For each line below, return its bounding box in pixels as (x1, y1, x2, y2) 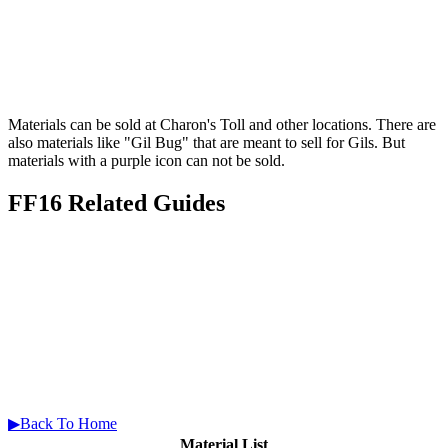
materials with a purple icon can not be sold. (8, 151, 285, 169)
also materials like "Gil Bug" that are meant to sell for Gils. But (8, 133, 405, 151)
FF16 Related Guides (8, 189, 225, 216)
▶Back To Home (8, 415, 117, 433)
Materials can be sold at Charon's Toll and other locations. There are (8, 115, 436, 133)
